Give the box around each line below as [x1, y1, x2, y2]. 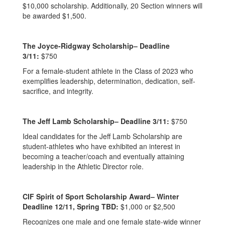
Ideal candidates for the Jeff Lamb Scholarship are [23, 131, 182, 141]
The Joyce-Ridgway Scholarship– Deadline [23, 41, 170, 51]
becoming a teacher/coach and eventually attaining [23, 151, 184, 161]
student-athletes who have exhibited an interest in [23, 141, 180, 151]
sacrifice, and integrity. [23, 86, 93, 96]
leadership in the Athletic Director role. [23, 161, 144, 171]
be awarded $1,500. [23, 11, 86, 21]
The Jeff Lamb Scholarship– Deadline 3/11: [23, 116, 169, 126]
